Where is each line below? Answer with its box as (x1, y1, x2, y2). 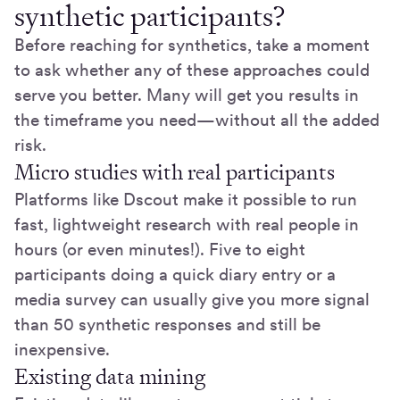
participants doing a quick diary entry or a (14, 264, 336, 286)
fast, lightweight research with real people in (14, 214, 359, 236)
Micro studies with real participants (14, 158, 335, 187)
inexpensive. (14, 339, 110, 361)
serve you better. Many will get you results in (14, 85, 359, 106)
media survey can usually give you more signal (14, 289, 370, 311)
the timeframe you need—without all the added (14, 110, 379, 131)
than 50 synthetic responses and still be (14, 314, 321, 336)
